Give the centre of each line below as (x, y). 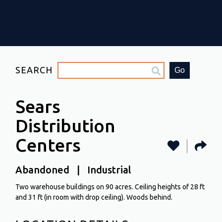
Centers (48, 145)
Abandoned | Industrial (74, 170)
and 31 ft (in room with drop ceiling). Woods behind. (94, 197)
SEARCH (34, 70)
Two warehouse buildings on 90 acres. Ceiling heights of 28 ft (110, 187)
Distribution (66, 126)
